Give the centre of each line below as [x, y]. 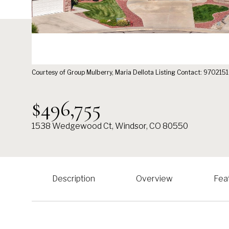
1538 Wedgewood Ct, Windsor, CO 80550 [110, 126]
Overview [154, 179]
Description [74, 179]
